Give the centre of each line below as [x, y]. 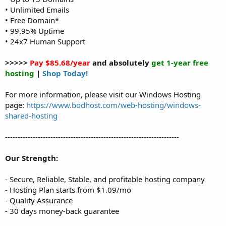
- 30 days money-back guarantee [62, 211]
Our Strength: [32, 158]
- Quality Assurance [39, 200]
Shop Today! [65, 73]
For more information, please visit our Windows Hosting [103, 94]
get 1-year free [180, 62]
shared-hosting [31, 115]
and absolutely [121, 62]
